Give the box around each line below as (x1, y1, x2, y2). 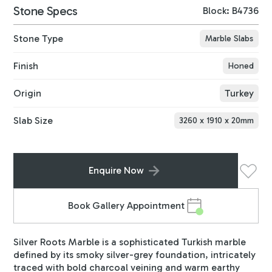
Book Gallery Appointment (68, 200, 185, 212)
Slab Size (13, 114, 53, 126)
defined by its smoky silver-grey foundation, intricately (13, 248, 256, 260)
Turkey (224, 87, 254, 99)
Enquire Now (88, 165, 144, 177)
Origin (13, 87, 42, 99)
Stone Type (13, 32, 64, 44)
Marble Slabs (205, 32, 253, 44)
